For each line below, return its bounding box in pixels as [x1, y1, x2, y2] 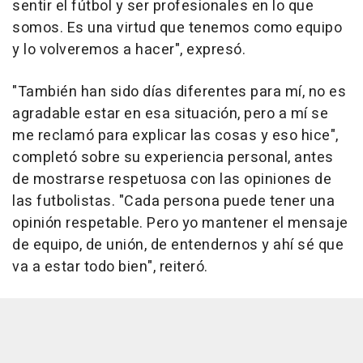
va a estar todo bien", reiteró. [12, 256, 208, 279]
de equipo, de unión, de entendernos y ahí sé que [12, 234, 344, 257]
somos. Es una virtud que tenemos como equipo [12, 17, 342, 40]
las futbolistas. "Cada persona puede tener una [12, 190, 335, 213]
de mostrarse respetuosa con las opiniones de [12, 169, 331, 191]
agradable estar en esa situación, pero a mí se [12, 103, 328, 126]
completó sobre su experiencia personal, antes [12, 147, 334, 169]
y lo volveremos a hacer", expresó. [12, 39, 246, 62]
